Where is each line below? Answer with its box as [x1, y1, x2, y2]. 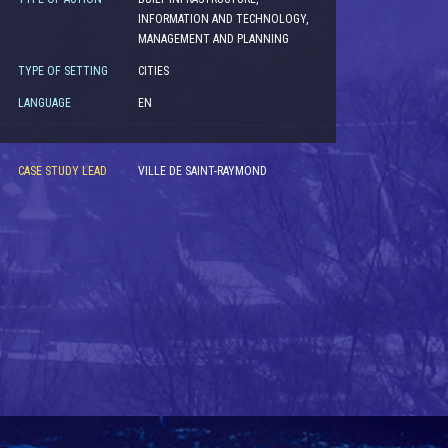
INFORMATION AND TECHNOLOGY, [137, 12, 308, 26]
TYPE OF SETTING [17, 64, 108, 78]
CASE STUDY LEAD [17, 164, 107, 178]
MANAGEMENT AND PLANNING [137, 32, 289, 46]
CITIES [137, 64, 169, 78]
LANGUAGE [17, 96, 71, 110]
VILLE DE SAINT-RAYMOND [137, 164, 267, 178]
